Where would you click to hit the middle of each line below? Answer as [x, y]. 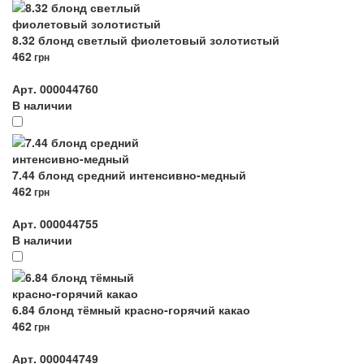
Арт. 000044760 [55, 89]
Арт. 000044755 [55, 223]
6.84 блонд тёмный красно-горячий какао [131, 310]
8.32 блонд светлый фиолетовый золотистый [146, 40]
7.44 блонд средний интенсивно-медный [129, 175]
